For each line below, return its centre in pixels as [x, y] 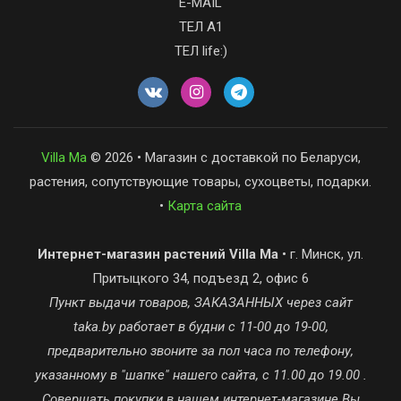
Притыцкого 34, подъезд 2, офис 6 [200, 278]
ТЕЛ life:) [200, 51]
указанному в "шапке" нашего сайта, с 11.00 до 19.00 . [200, 375]
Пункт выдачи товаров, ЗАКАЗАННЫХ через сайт [200, 303]
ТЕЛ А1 [200, 27]
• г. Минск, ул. [321, 254]
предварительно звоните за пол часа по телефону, [200, 351]
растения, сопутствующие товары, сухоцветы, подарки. [200, 182]
